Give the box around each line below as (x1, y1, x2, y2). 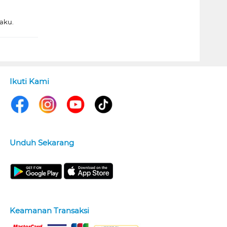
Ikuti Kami (9, 76, 49, 86)
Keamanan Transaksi (9, 205, 89, 215)
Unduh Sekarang (9, 137, 74, 147)
